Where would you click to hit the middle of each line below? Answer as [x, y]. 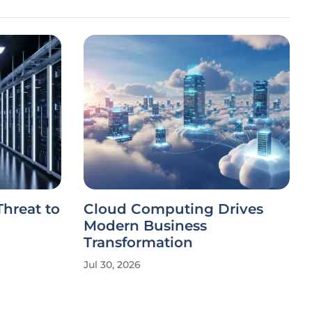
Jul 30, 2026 [112, 265]
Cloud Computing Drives [173, 209]
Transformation [138, 242]
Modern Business [145, 226]
